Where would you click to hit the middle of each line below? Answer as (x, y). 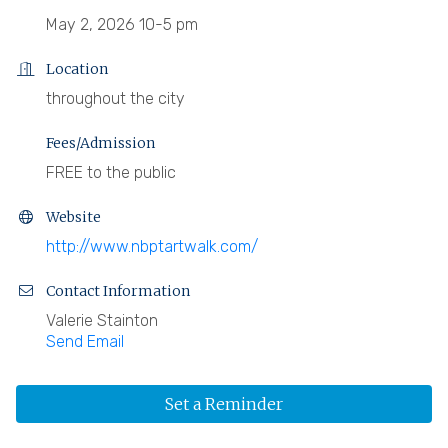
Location (77, 68)
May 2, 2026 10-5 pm (122, 24)
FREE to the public (111, 172)
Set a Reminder (224, 403)
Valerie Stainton (102, 320)
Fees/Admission (100, 142)
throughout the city (115, 98)
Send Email (85, 341)
